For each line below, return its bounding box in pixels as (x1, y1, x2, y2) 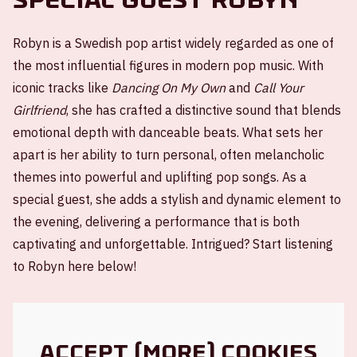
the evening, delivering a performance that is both (13, 213, 300, 229)
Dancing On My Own (112, 79, 226, 96)
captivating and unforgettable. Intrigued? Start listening (13, 235, 333, 252)
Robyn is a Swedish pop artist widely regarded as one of (13, 34, 334, 51)
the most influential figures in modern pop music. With (13, 57, 324, 73)
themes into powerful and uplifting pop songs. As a (13, 168, 307, 185)
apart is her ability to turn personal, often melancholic (13, 146, 324, 163)
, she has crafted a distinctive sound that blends (66, 101, 341, 118)
